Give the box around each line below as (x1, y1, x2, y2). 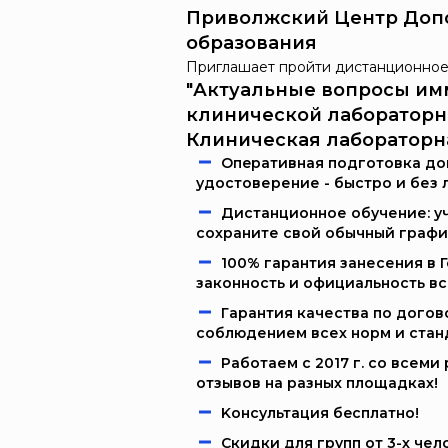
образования (186, 32, 317, 54)
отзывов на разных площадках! (196, 374, 438, 392)
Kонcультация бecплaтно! (221, 404, 419, 422)
